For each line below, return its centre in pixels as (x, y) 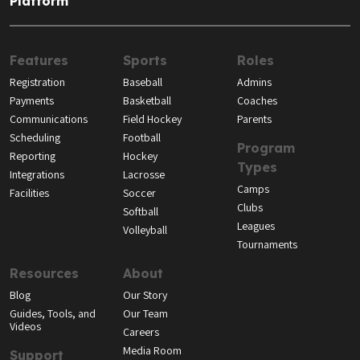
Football (142, 138)
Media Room (153, 351)
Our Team (146, 314)
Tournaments (267, 245)
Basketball (147, 101)
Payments (32, 101)
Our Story (145, 295)
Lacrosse (144, 175)
